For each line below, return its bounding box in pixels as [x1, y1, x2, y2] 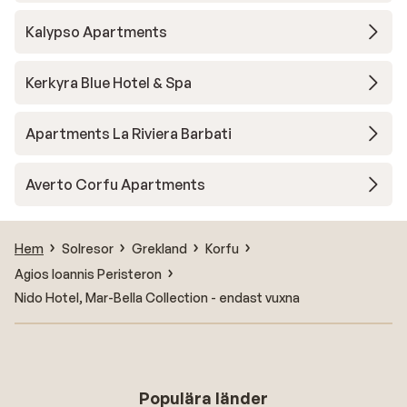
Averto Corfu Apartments [25, 175, 205, 194]
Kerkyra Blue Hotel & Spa [25, 74, 192, 92]
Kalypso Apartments [25, 23, 167, 41]
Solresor [62, 240, 114, 256]
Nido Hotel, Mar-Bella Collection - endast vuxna [15, 289, 300, 305]
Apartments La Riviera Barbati [25, 124, 232, 143]
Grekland [132, 240, 187, 256]
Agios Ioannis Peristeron [15, 265, 162, 282]
